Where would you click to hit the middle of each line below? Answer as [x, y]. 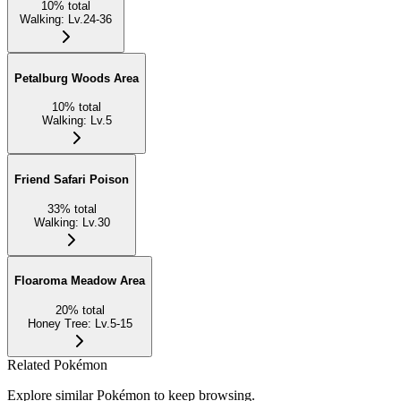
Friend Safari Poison [72, 179]
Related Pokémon [57, 365]
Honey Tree [57, 324]
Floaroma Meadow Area [80, 281]
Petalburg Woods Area [77, 78]
